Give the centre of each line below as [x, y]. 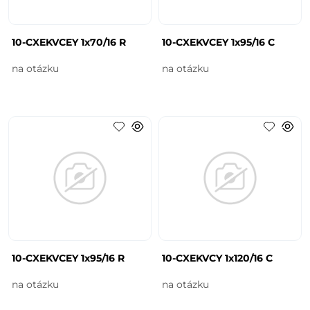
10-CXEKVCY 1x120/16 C [217, 258]
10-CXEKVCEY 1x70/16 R [69, 42]
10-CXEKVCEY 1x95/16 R [69, 258]
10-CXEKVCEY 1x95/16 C [218, 42]
